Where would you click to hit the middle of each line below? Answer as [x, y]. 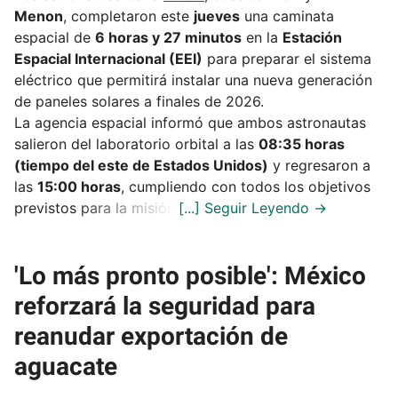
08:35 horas [302, 143]
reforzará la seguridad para [165, 306]
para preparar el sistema [287, 58]
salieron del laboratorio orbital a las [136, 143]
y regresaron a [319, 165]
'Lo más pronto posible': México [190, 275]
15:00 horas [79, 186]
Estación [312, 37]
